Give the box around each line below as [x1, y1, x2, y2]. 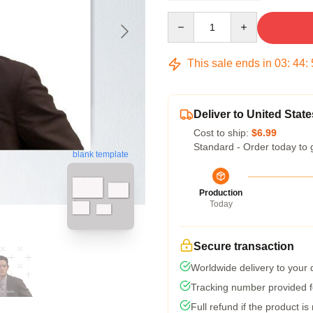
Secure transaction [194, 240, 294, 252]
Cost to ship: [194, 127, 252, 138]
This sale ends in [184, 57, 275, 69]
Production [199, 188, 242, 198]
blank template [73, 150, 129, 160]
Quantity [167, 13, 204, 24]
